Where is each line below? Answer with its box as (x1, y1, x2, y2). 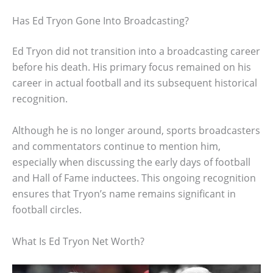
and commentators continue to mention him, (12, 139, 221, 153)
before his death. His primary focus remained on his (12, 60, 251, 74)
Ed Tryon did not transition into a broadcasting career (12, 44, 260, 58)
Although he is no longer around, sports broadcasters (12, 123, 260, 137)
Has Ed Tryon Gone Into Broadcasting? (12, 14, 189, 28)
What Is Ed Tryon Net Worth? (12, 234, 144, 248)
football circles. (12, 202, 82, 216)
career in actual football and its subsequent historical (12, 76, 257, 90)
